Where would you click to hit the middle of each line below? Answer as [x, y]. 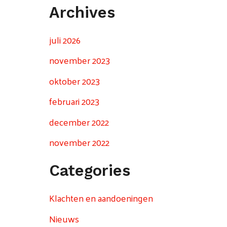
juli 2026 [65, 40]
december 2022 [79, 122]
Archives [82, 12]
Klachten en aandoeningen [101, 198]
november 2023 [79, 60]
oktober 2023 [74, 81]
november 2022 [79, 142]
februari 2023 [74, 101]
